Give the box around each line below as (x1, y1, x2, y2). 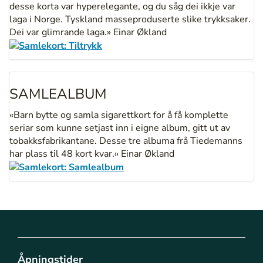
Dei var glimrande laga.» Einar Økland (9, 26, 167, 39)
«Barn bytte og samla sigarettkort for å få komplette (9, 109, 228, 122)
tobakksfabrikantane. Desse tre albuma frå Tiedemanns (9, 134, 242, 148)
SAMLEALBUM (9, 85, 107, 104)
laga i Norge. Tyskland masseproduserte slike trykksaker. (9, 13, 251, 26)
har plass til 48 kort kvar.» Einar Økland (9, 147, 174, 161)
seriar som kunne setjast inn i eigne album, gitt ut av (9, 122, 230, 135)
